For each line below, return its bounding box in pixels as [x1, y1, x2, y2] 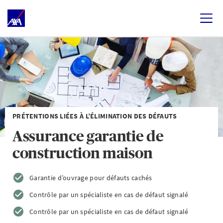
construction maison [12, 145, 153, 161]
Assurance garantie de [12, 128, 164, 144]
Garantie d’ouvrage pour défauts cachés [29, 173, 152, 182]
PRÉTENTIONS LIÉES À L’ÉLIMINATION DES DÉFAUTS [12, 111, 177, 120]
